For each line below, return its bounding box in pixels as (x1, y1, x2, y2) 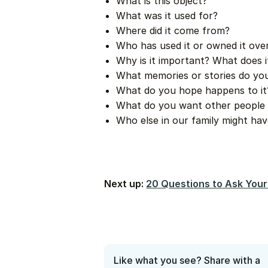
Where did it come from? (116, 25, 230, 36)
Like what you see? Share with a (114, 254, 261, 266)
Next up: (104, 178, 147, 190)
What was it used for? (116, 10, 218, 22)
